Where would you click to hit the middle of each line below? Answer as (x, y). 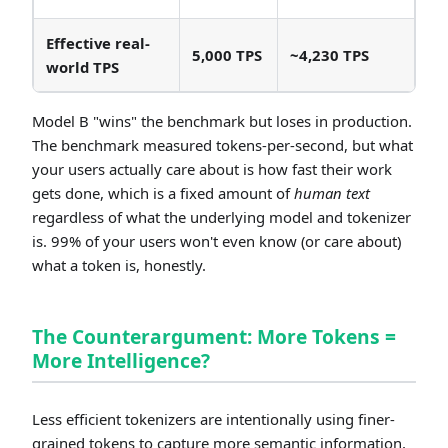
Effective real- (98, 43)
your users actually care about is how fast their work (212, 169)
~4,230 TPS (329, 55)
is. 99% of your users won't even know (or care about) (216, 241)
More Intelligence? (121, 361)
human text (332, 193)
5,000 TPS (227, 55)
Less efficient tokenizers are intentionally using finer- (213, 419)
